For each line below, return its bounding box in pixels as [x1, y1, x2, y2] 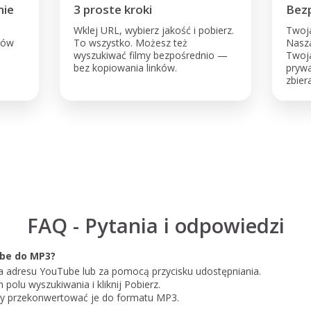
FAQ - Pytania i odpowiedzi [26, 212, 285, 239]
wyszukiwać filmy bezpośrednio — [74, 49, 228, 62]
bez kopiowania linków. [74, 61, 177, 74]
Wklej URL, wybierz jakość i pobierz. [74, 24, 234, 37]
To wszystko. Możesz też [74, 36, 187, 49]
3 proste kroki [74, 1, 152, 17]
